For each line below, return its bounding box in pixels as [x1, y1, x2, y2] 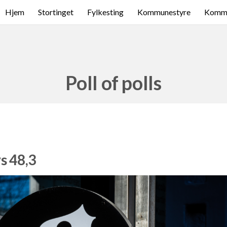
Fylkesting [87, 7, 124, 17]
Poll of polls [65, 71, 162, 95]
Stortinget [38, 7, 73, 17]
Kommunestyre [137, 7, 191, 17]
